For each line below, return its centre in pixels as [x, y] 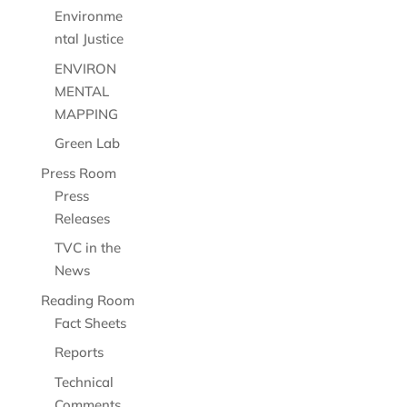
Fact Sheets [90, 323]
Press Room [78, 173]
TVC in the [87, 248]
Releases [82, 218]
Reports [79, 352]
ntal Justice [89, 39]
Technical [84, 382]
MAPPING [86, 114]
